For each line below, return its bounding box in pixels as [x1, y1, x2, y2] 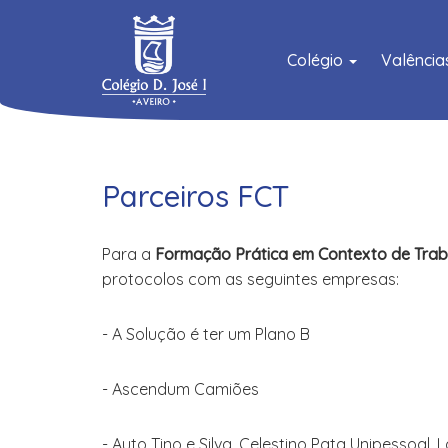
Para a [102, 244, 155, 264]
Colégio [287, 50, 347, 70]
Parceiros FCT [102, 178, 289, 214]
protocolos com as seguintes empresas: [102, 269, 399, 289]
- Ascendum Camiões [102, 379, 259, 399]
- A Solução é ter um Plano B [102, 324, 310, 344]
